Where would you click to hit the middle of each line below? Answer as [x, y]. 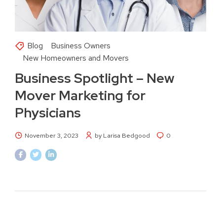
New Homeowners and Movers [76, 58]
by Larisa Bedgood [122, 136]
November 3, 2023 [52, 136]
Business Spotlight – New [94, 78]
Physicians [48, 113]
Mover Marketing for [80, 95]
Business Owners [81, 46]
